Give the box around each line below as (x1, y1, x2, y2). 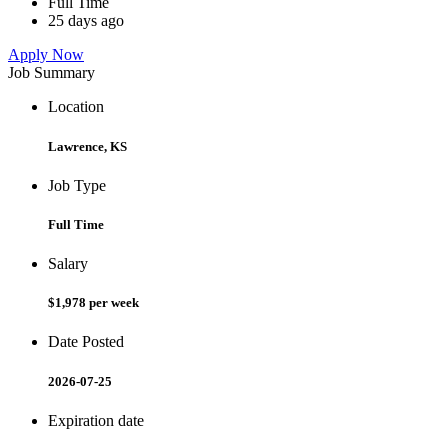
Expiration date (48, 411, 144, 429)
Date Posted (48, 333, 124, 351)
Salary (48, 255, 88, 273)
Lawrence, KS (48, 138, 127, 154)
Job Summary (8, 64, 95, 82)
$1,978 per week (48, 295, 139, 311)
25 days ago (48, 12, 124, 30)
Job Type (48, 176, 106, 194)
